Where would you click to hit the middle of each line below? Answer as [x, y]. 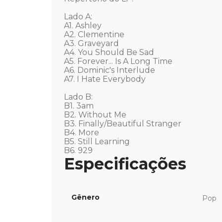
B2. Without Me [96, 115]
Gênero [85, 197]
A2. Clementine [95, 34]
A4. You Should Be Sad [110, 52]
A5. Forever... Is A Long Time [119, 61]
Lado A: [79, 17]
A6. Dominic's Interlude [111, 70]
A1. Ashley [84, 26]
